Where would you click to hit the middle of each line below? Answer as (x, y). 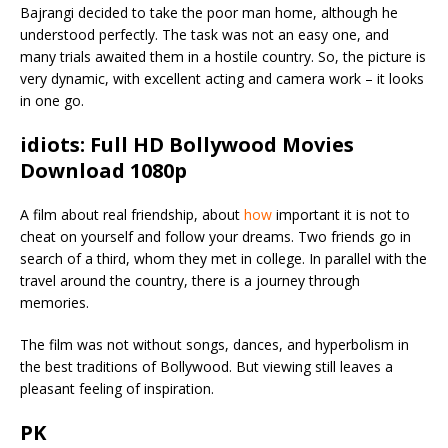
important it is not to (341, 214)
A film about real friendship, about (132, 214)
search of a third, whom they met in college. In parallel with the (223, 258)
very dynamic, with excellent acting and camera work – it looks (222, 78)
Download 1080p (103, 170)
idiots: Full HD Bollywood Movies (187, 144)
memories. (54, 302)
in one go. (52, 100)
